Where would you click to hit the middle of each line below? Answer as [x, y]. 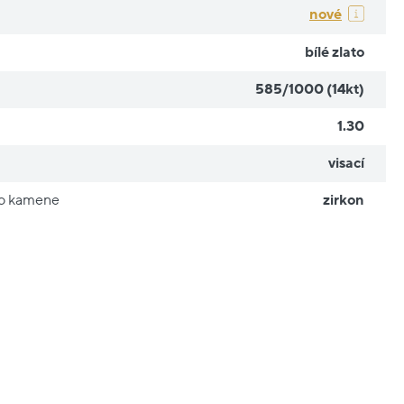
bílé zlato [334, 52]
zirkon [343, 200]
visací [346, 163]
